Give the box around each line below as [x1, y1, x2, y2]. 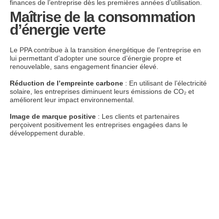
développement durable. [10, 129, 85, 137]
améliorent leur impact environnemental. [10, 95, 134, 104]
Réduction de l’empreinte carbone [10, 79, 123, 87]
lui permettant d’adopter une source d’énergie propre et [10, 54, 181, 62]
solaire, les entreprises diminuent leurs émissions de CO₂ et [10, 87, 194, 95]
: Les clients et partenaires [96, 112, 179, 120]
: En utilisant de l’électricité [123, 79, 207, 87]
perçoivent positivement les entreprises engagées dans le [10, 120, 188, 129]
